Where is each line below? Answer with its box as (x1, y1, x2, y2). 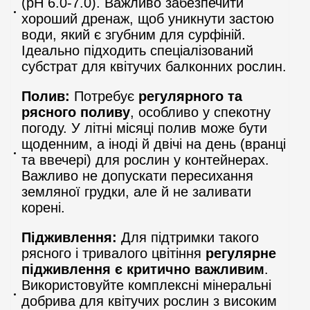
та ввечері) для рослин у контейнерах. (21, 152, 269, 167)
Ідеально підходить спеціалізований (21, 42, 253, 58)
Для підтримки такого (117, 229, 259, 245)
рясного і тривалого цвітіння (21, 245, 206, 261)
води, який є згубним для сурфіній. (21, 26, 246, 42)
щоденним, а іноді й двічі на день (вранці (21, 136, 286, 152)
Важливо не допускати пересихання (21, 167, 253, 183)
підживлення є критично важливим (21, 261, 264, 277)
